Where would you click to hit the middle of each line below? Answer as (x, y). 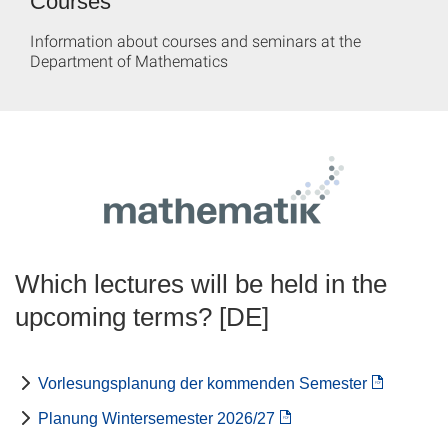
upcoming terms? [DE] (142, 317)
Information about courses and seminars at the (195, 40)
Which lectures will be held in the (201, 284)
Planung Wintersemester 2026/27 (156, 418)
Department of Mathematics (129, 60)
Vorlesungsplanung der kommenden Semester (202, 383)
